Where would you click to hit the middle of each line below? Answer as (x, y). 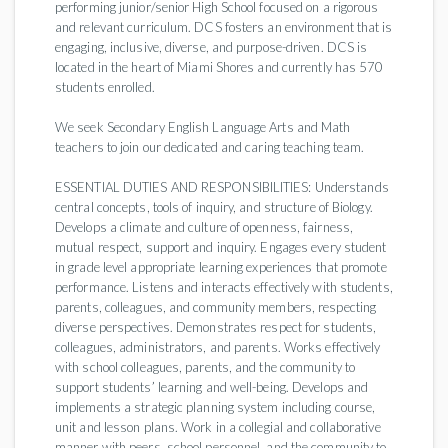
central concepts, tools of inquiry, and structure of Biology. (214, 207)
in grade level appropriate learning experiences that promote (221, 267)
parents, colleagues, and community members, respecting (216, 307)
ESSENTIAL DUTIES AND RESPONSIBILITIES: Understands (222, 187)
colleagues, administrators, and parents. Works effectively (218, 347)
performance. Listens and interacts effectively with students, (224, 287)
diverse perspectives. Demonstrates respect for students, (216, 327)
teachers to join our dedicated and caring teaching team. (210, 147)
